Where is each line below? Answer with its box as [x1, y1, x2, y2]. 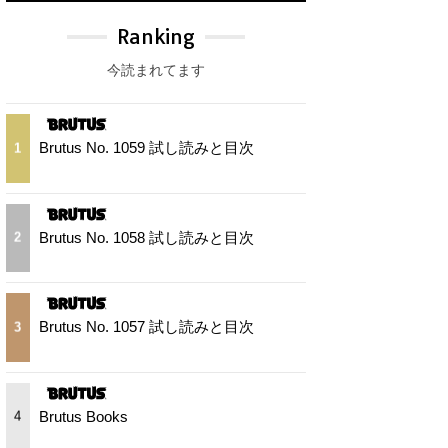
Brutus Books [39, 407, 129, 425]
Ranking [117, 24, 195, 49]
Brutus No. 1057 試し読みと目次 [39, 318, 255, 336]
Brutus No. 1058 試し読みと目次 [39, 228, 255, 246]
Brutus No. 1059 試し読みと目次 [39, 139, 255, 157]
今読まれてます [107, 62, 205, 78]
